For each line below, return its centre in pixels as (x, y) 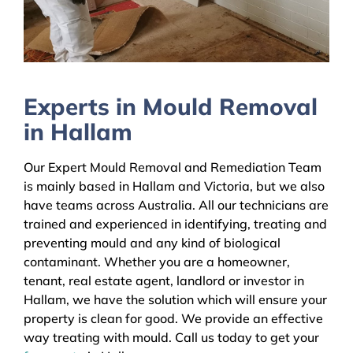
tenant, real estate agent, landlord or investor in (164, 281)
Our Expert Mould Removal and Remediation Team (173, 167)
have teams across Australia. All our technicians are (176, 205)
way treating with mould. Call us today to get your (171, 338)
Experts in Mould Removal (171, 106)
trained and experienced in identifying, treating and (175, 224)
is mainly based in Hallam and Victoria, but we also (174, 186)
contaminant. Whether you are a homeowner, (157, 262)
